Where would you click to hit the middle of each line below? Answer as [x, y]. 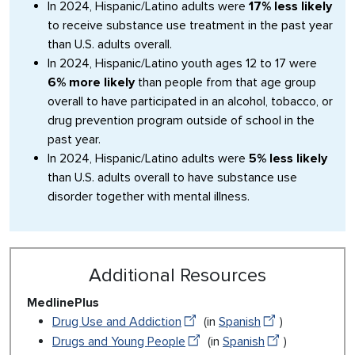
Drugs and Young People [119, 342]
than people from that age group [225, 82]
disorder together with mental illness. [149, 197]
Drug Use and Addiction [117, 322]
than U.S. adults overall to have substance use [172, 177]
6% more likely [91, 82]
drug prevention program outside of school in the [181, 120]
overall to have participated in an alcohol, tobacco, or [190, 101]
